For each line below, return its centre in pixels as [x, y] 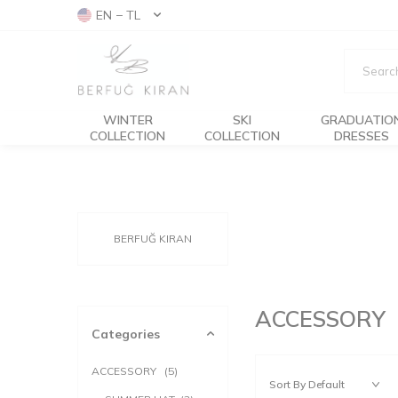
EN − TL [118, 15]
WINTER [127, 120]
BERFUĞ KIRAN [153, 239]
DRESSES [362, 136]
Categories [126, 334]
